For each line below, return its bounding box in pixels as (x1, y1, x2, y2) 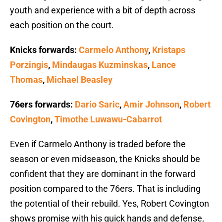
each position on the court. (10, 20, 114, 31)
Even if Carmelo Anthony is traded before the (10, 139, 186, 150)
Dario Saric (75, 99, 119, 110)
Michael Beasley (47, 74, 112, 85)
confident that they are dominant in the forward (10, 168, 195, 179)
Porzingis (10, 59, 48, 70)
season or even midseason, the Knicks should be (10, 154, 200, 165)
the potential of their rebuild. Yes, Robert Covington (10, 198, 209, 209)
